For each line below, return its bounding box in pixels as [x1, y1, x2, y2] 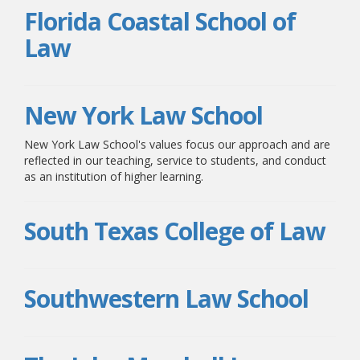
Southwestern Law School [24, 282, 309, 315]
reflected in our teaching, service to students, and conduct [24, 153, 326, 168]
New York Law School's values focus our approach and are [24, 137, 330, 152]
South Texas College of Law [24, 215, 325, 247]
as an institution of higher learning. [24, 169, 203, 184]
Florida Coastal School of [24, 5, 296, 38]
